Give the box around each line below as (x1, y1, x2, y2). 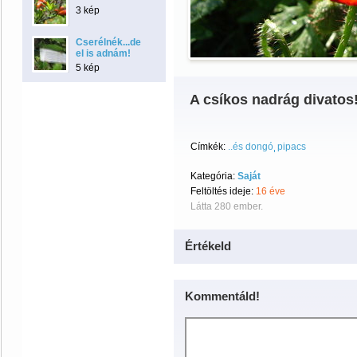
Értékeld (185, 239, 231, 253)
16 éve (256, 186, 285, 197)
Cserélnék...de (76, 37, 141, 48)
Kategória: (190, 171, 237, 182)
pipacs (277, 141, 306, 152)
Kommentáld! (185, 289, 260, 303)
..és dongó (228, 141, 273, 152)
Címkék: (190, 141, 226, 152)
